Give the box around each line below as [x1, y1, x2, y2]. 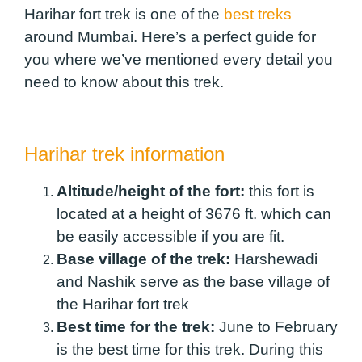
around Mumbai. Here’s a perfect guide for [24, 28, 316, 46]
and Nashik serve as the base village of [57, 272, 330, 290]
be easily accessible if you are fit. [57, 227, 284, 245]
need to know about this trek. [24, 74, 232, 91]
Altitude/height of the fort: [57, 182, 245, 200]
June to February [215, 318, 338, 335]
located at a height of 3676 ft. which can [57, 204, 331, 222]
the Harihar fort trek [57, 295, 193, 313]
